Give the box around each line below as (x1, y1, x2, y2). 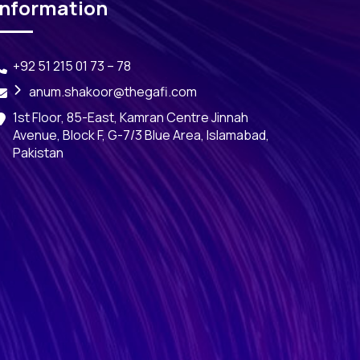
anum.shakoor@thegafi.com (29, 83, 197, 101)
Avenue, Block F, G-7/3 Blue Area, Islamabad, (13, 126, 269, 145)
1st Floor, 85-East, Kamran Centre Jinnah (13, 108, 248, 127)
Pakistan (13, 144, 63, 162)
